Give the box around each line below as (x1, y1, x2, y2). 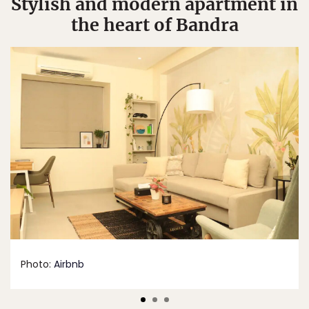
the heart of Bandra (70, 13, 239, 36)
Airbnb (54, 257, 84, 271)
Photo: (21, 257, 54, 271)
